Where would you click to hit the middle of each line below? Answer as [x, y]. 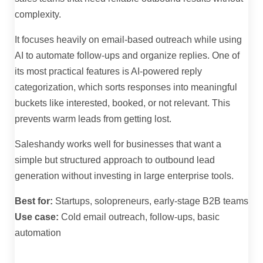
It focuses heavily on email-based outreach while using [128, 40]
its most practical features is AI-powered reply [108, 72]
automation [38, 233]
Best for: [34, 201]
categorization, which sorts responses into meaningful [126, 87]
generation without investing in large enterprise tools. [124, 176]
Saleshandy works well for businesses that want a [118, 144]
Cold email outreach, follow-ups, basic [139, 217]
